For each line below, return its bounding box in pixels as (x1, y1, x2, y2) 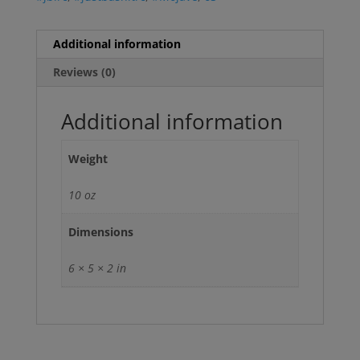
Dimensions (68, 224, 133, 240)
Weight (68, 151, 108, 167)
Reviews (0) (52, 64, 116, 80)
